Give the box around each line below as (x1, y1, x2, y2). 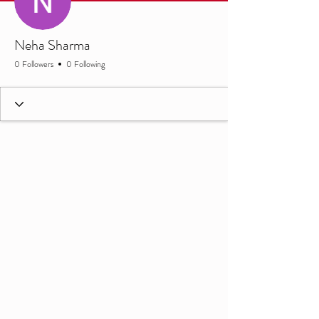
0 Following (66, 58, 105, 70)
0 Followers (14, 58, 53, 70)
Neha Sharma (14, 35, 90, 56)
